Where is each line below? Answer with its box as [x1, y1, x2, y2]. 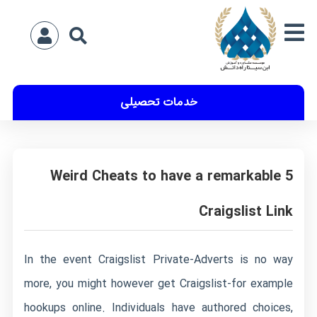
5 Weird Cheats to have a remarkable [50, 166, 281, 188]
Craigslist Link [198, 201, 293, 223]
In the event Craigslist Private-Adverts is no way [24, 251, 293, 269]
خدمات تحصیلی [120, 93, 197, 111]
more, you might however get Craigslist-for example [24, 275, 293, 293]
